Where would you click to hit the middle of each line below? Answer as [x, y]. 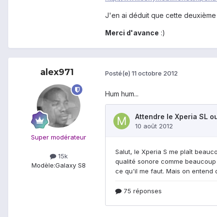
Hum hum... [122, 94]
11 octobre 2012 [155, 73]
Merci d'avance [132, 33]
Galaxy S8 [70, 165]
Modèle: [43, 165]
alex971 [57, 72]
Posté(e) [118, 73]
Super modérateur [59, 137]
